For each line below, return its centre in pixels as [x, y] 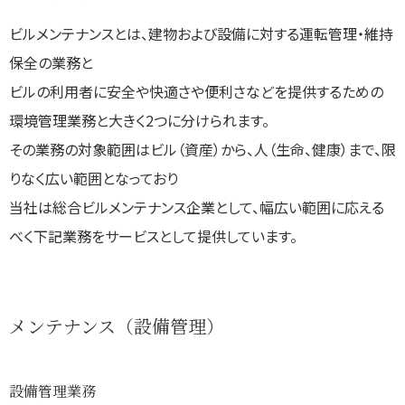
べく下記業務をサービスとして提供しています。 [153, 236]
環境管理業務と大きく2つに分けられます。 [139, 120]
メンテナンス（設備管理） [117, 326]
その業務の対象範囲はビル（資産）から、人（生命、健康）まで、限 [202, 149]
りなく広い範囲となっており [94, 178]
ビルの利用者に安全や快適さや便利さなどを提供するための [196, 91]
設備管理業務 [52, 391]
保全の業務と [51, 62]
